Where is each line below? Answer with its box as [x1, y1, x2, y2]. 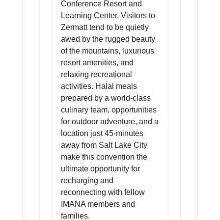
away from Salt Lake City [60, 141, 147, 149]
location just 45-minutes [60, 129, 143, 137]
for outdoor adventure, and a [60, 117, 159, 126]
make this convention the [60, 153, 147, 161]
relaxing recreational [60, 70, 132, 79]
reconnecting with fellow [60, 188, 145, 196]
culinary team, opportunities [60, 106, 157, 114]
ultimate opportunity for [60, 165, 140, 173]
